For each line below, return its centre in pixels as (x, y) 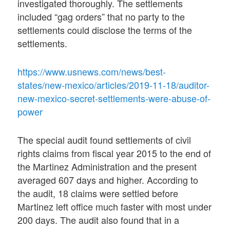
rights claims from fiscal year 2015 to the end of (114, 153)
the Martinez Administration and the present (107, 167)
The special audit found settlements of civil (104, 140)
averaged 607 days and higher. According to (108, 180)
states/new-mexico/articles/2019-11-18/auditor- (114, 84)
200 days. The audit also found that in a (99, 220)
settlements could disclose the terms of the (105, 30)
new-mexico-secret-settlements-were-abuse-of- (114, 98)
